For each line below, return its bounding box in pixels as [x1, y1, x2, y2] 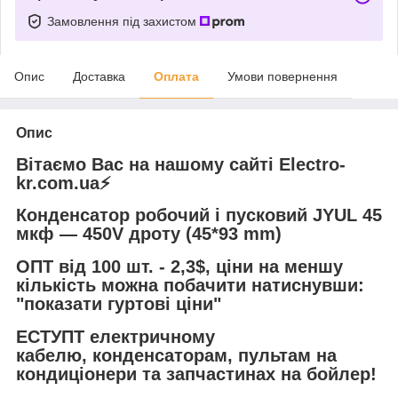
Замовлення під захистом [47, 13, 200, 28]
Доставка [73, 68, 125, 84]
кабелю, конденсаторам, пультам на [16, 345, 337, 365]
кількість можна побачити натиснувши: [16, 275, 364, 296]
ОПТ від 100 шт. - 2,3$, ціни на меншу [16, 257, 343, 277]
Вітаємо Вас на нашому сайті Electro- [16, 154, 346, 174]
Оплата [154, 68, 199, 84]
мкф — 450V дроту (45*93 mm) [16, 224, 282, 244]
